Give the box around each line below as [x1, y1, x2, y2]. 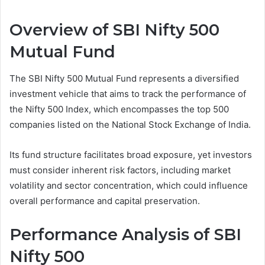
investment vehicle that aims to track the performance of [9, 88, 246, 99]
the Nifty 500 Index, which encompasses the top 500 [9, 103, 229, 115]
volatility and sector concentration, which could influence [9, 179, 248, 191]
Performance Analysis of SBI [9, 224, 241, 244]
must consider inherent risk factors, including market [9, 164, 231, 176]
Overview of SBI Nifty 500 [9, 20, 219, 40]
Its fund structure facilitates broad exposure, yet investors [9, 148, 252, 160]
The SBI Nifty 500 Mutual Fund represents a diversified [9, 72, 239, 84]
